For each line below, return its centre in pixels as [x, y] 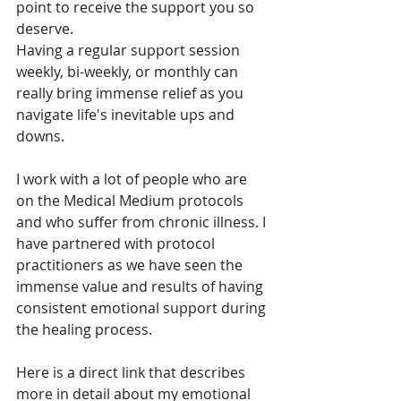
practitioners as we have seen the [131, 264]
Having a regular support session [130, 50]
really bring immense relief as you [132, 93]
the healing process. [86, 329]
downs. [42, 136]
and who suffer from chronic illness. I [143, 222]
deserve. [47, 28]
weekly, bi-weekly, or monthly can [129, 71]
